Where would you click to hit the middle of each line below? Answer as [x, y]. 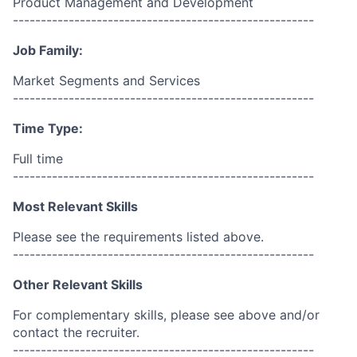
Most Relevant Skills [75, 206]
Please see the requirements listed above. [138, 237]
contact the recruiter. [76, 332]
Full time [38, 159]
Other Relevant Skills [78, 284]
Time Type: [48, 128]
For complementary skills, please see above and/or [166, 315]
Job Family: [48, 50]
